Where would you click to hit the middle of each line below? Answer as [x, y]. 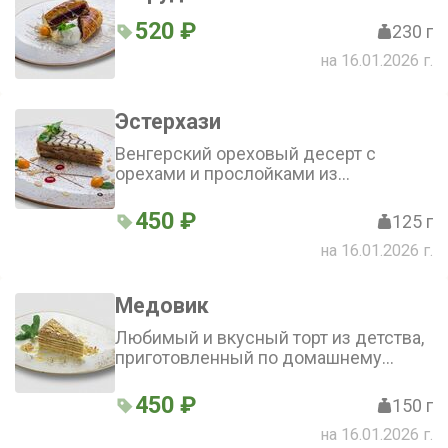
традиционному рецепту [216, 377]
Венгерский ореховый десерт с [245, 153]
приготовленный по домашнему [248, 357]
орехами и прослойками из [226, 173]
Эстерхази [168, 121]
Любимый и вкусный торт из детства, [269, 337]
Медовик [162, 305]
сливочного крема [191, 193]
